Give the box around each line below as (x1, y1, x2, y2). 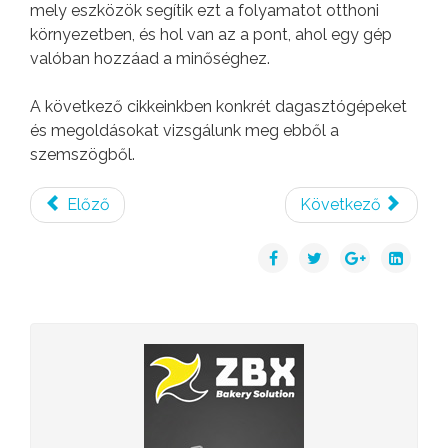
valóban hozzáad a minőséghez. (30, 48, 270, 68)
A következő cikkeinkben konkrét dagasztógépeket (30, 96, 407, 116)
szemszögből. (30, 144, 135, 164)
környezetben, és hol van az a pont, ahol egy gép (30, 24, 392, 44)
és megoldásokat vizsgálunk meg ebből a (30, 120, 339, 140)
